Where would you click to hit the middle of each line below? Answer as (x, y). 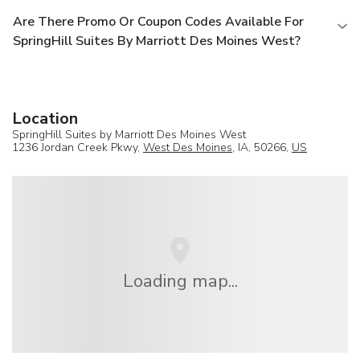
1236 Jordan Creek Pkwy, (78, 147)
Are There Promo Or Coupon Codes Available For (158, 21)
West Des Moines (188, 147)
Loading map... (180, 280)
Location (45, 118)
